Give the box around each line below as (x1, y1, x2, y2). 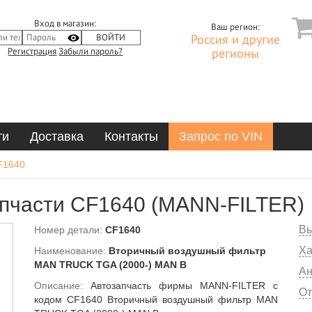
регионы (211, 47, 259, 61)
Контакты (104, 130, 158, 143)
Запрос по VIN (179, 130, 263, 143)
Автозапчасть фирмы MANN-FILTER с (91, 280, 278, 291)
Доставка (30, 130, 84, 143)
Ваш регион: (210, 22, 260, 33)
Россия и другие (190, 33, 280, 47)
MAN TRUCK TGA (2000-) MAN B (34, 259, 187, 270)
